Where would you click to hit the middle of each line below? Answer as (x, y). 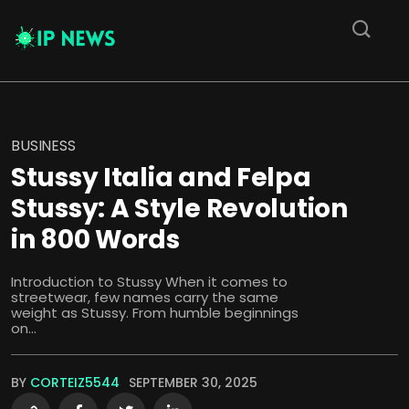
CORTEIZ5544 (75, 383)
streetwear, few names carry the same (145, 298)
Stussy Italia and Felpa (161, 178)
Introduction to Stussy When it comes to (149, 282)
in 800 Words (95, 240)
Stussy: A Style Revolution (179, 209)
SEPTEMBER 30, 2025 (193, 383)
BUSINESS (43, 146)
